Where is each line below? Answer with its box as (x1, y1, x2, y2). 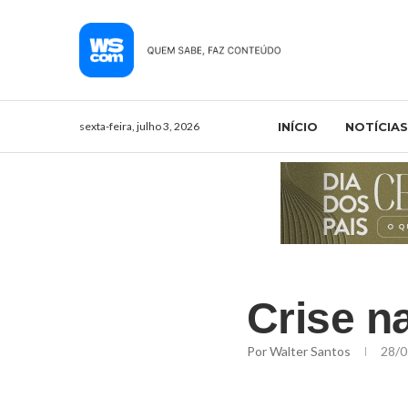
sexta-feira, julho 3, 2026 (79, 118, 199, 133)
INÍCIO (277, 118, 318, 134)
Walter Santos (269, 342, 353, 359)
